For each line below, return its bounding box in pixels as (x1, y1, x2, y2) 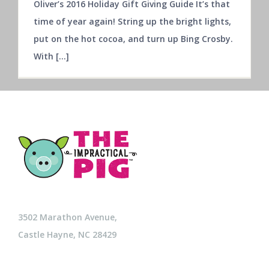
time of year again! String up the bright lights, (34, 15, 231, 27)
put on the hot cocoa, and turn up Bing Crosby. (34, 32, 233, 44)
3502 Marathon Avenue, (18, 211, 117, 223)
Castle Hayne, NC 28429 (18, 229, 116, 241)
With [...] (34, 50, 69, 62)
